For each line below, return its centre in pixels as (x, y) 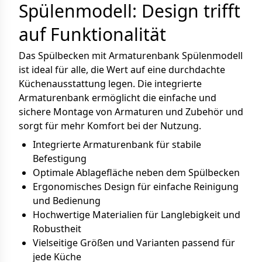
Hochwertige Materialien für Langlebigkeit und (137, 215)
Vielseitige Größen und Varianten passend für (134, 243)
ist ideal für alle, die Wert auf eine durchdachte (122, 70)
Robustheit (57, 229)
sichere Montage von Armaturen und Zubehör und (131, 112)
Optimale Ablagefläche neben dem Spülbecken (136, 173)
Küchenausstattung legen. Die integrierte (110, 84)
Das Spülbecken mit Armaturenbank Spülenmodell (131, 56)
